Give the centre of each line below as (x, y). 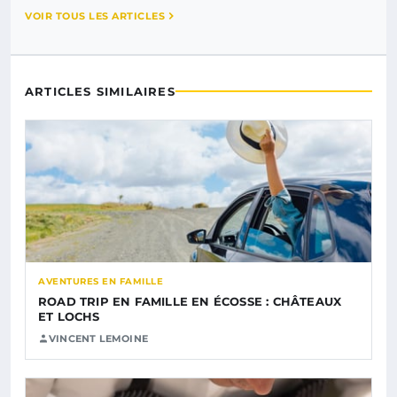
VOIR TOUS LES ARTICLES (95, 16)
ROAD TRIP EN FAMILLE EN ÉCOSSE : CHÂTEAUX (190, 301)
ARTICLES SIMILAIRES (100, 91)
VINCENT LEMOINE (98, 338)
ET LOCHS (69, 316)
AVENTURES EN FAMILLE (101, 281)
